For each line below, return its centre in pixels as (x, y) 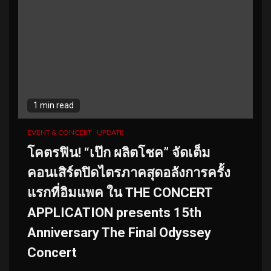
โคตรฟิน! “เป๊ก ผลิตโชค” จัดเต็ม (119, 152)
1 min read (54, 105)
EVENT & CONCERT (60, 132)
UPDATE (110, 132)
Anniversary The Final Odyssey (119, 232)
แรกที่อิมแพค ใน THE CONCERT (120, 192)
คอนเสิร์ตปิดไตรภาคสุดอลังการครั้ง (129, 172)
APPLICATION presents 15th (114, 212)
